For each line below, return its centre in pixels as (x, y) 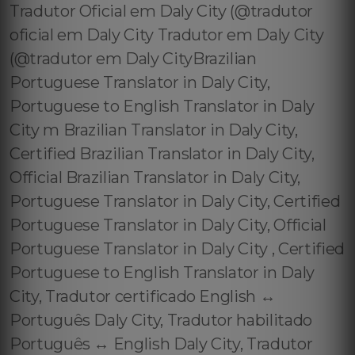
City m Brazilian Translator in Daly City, (154, 130)
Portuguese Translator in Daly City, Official (168, 225)
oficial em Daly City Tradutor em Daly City (167, 35)
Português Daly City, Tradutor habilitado (161, 320)
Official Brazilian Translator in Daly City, (155, 177)
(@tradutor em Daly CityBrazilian (133, 59)
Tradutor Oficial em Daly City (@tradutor (161, 11)
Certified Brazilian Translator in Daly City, (162, 154)
